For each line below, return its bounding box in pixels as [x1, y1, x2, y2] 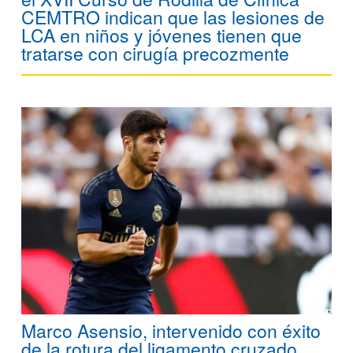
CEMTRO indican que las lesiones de [21, 4, 325, 31]
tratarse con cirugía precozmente [21, 40, 289, 67]
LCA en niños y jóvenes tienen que [21, 22, 302, 49]
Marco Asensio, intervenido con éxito [21, 317, 321, 344]
